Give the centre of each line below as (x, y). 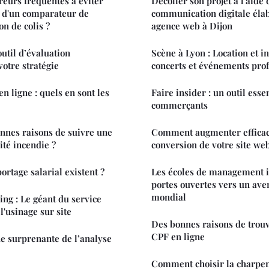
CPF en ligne (178, 236)
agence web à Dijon (192, 26)
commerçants (180, 105)
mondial (169, 197)
